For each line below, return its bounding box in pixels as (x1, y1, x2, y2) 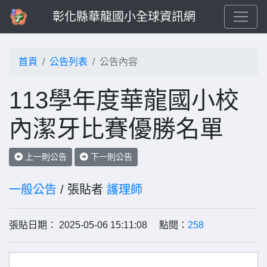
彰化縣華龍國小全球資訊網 (52, 10, 195, 23)
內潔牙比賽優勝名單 (9, 116, 223, 142)
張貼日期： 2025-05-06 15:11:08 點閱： (9, 220, 188, 230)
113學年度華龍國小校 (9, 87, 239, 113)
